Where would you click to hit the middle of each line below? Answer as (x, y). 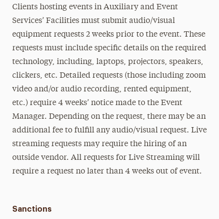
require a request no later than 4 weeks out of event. (107, 172)
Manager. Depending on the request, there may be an (109, 117)
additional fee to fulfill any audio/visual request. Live (109, 131)
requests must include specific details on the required (109, 48)
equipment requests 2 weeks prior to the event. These (109, 35)
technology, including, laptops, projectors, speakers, (108, 62)
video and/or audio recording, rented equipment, (102, 89)
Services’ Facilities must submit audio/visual (93, 21)
